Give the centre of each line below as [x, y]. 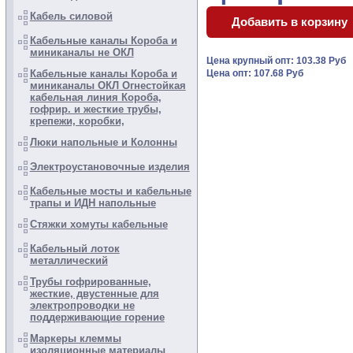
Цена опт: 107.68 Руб [255, 74]
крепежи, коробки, [77, 121]
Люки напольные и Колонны [103, 142]
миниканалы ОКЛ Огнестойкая [108, 85]
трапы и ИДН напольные [93, 203]
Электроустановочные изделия [110, 167]
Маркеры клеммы [75, 338]
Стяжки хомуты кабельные [98, 224]
